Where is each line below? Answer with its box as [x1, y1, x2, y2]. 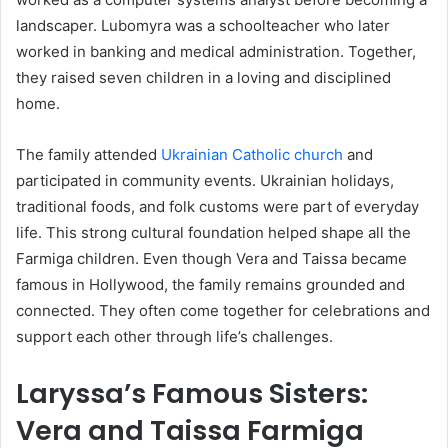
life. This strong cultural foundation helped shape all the [16, 223, 411, 243]
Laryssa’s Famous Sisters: [16, 375, 368, 413]
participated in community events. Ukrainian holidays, [16, 171, 394, 191]
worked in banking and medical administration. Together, [16, 42, 416, 62]
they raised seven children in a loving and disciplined [16, 68, 391, 88]
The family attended [16, 145, 161, 165]
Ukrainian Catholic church [161, 145, 343, 165]
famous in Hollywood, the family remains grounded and [16, 275, 405, 295]
